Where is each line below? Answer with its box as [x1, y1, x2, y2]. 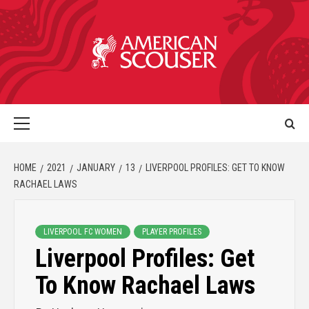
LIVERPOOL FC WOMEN [43, 227, 122, 237]
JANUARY [77, 162, 115, 173]
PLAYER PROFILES [142, 227, 201, 237]
